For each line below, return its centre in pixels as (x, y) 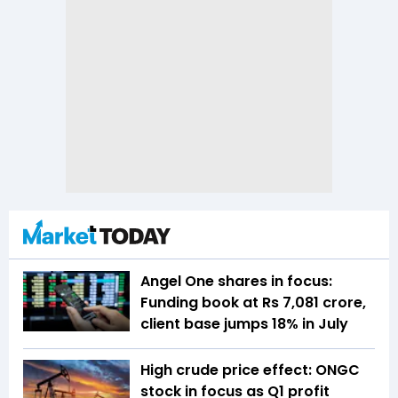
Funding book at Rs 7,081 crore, (253, 303)
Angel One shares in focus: (236, 282)
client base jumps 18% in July (244, 324)
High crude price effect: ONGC (250, 370)
